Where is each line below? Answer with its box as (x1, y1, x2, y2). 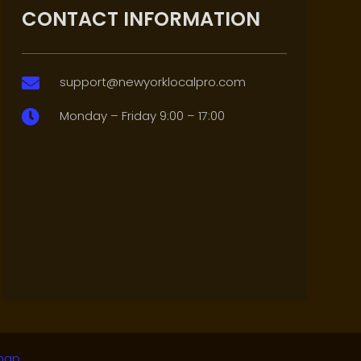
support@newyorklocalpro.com (59, 73, 246, 91)
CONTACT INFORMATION (21, 6, 260, 33)
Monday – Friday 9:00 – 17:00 (59, 107, 225, 125)
